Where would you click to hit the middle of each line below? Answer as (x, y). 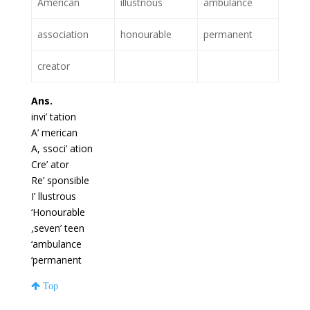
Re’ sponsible (60, 181)
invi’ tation (53, 117)
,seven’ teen (57, 228)
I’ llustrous (53, 197)
